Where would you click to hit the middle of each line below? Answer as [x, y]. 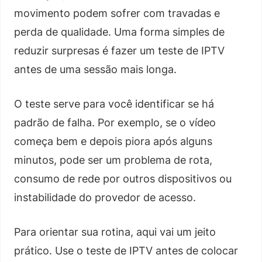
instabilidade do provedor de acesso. [105, 197]
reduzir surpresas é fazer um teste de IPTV [119, 50]
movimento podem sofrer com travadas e [117, 13]
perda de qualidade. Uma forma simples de [119, 32]
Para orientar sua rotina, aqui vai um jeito [115, 232]
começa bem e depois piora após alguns [113, 141]
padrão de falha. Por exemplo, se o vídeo [115, 122]
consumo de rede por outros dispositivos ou [123, 178]
